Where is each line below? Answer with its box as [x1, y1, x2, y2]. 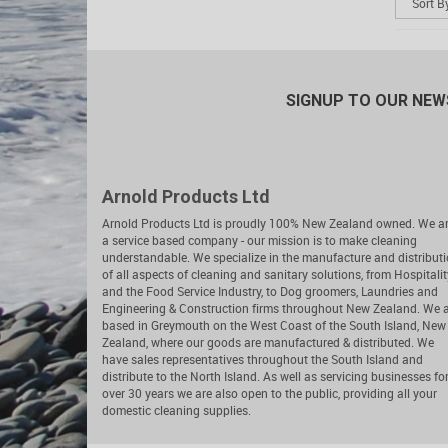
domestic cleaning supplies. [102, 401, 251, 418]
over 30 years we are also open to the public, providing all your [102, 384, 437, 401]
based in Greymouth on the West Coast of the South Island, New [102, 316, 446, 333]
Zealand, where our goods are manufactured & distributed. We [102, 333, 434, 350]
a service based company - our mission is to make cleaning [102, 231, 417, 248]
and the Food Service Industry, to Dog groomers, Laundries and [102, 282, 438, 299]
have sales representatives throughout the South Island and [102, 350, 423, 367]
